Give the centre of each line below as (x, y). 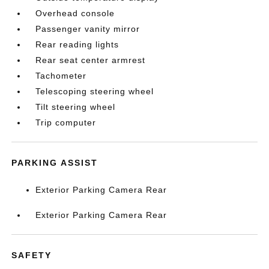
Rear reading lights (77, 44)
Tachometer (61, 76)
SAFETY (32, 255)
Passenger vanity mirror (88, 29)
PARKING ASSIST (55, 163)
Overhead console (75, 13)
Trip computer (66, 122)
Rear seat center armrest (91, 60)
